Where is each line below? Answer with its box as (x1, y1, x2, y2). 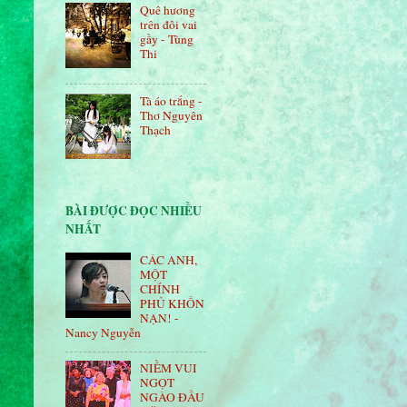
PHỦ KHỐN (140, 295, 205, 313)
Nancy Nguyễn (65, 324, 141, 342)
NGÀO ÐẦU (140, 388, 205, 405)
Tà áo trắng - (140, 92, 203, 109)
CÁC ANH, (140, 252, 198, 269)
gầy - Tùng (140, 30, 194, 47)
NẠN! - (140, 310, 180, 327)
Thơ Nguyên (140, 106, 203, 124)
